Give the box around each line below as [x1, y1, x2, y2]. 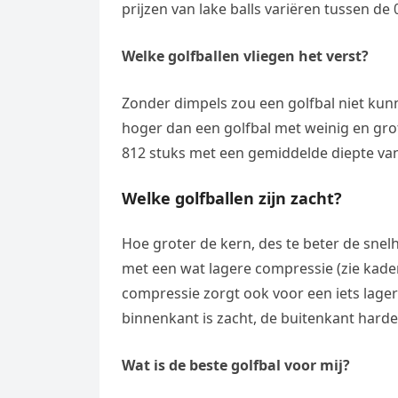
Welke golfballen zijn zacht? [122, 187, 342, 210]
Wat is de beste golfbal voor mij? [122, 355, 350, 376]
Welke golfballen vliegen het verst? [122, 46, 369, 67]
